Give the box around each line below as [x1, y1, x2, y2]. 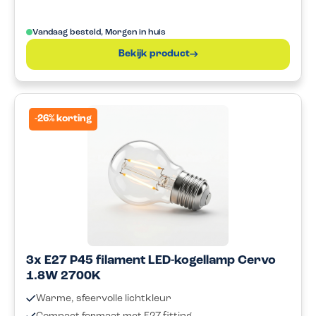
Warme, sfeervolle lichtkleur [36, 293, 171, 304]
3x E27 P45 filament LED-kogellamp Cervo [26, 253, 276, 267]
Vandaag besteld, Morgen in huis [32, 28, 166, 37]
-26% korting [35, 113, 92, 124]
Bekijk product [118, 49, 190, 60]
